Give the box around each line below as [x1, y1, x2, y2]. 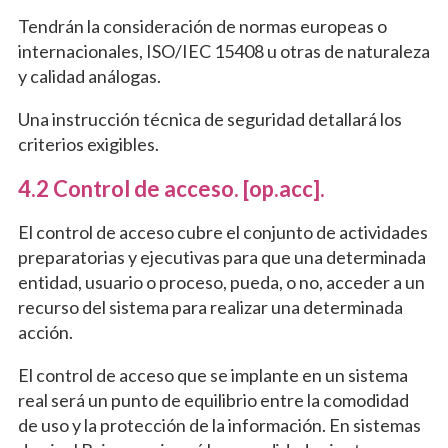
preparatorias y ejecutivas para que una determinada [17, 246, 426, 269]
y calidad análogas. [17, 65, 161, 88]
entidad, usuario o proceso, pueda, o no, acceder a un [17, 271, 425, 294]
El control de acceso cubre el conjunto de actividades [17, 221, 428, 244]
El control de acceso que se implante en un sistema [17, 364, 408, 387]
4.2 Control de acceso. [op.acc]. [17, 175, 325, 203]
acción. [17, 321, 73, 344]
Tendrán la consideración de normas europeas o [17, 15, 387, 38]
